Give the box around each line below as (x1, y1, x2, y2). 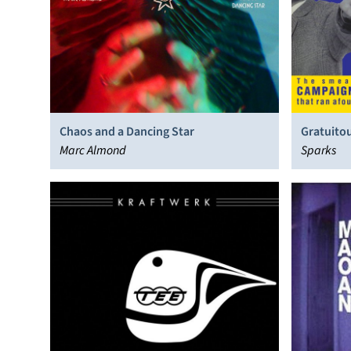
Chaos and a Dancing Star (60, 123, 194, 140)
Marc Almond (60, 142, 126, 159)
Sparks (301, 142, 336, 159)
